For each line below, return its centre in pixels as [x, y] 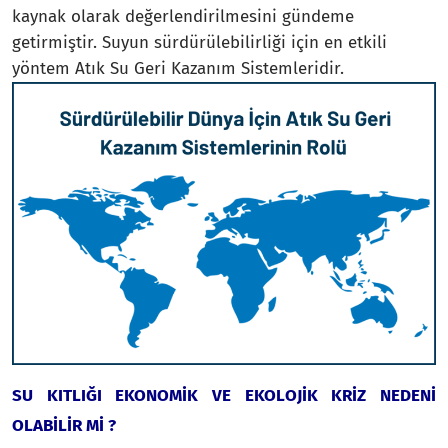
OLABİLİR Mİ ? [64, 425]
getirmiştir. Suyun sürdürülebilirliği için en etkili [199, 42]
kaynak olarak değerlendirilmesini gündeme [183, 16]
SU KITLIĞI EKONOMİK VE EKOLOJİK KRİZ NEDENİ [224, 395]
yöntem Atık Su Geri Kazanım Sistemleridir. [178, 68]
